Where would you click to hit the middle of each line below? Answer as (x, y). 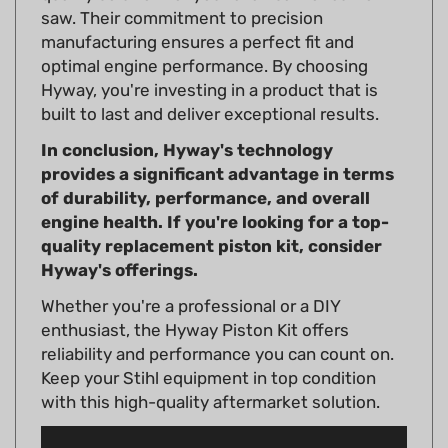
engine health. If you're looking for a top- (215, 192)
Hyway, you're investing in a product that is (209, 60)
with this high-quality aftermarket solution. (210, 372)
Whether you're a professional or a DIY (190, 276)
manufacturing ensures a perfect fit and (197, 12)
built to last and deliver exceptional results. (210, 84)
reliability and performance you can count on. (217, 324)
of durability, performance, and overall (205, 168)
